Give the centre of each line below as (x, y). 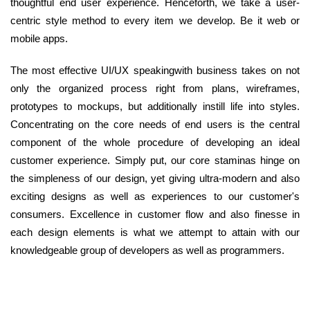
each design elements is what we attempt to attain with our (155, 232)
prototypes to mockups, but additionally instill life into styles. (155, 107)
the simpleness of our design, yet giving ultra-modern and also (155, 179)
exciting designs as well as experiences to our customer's (155, 197)
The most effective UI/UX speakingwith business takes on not (155, 71)
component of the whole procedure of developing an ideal (155, 143)
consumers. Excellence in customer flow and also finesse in (155, 215)
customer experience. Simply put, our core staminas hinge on (155, 161)
